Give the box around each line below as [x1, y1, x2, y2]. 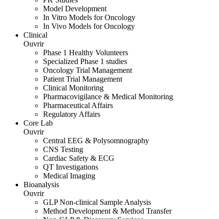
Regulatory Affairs [43, 110, 100, 119]
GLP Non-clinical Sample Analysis [43, 198, 151, 207]
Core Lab [23, 119, 53, 128]
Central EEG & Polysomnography [43, 136, 149, 145]
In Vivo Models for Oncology [43, 22, 135, 31]
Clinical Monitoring [43, 84, 104, 92]
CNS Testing [43, 145, 83, 154]
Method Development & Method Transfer [43, 207, 172, 216]
